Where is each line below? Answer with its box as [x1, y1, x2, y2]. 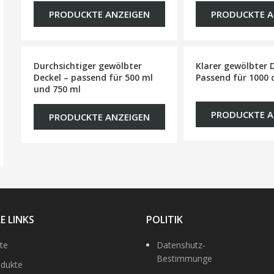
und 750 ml [34, 83, 81, 95]
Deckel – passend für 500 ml [34, 72, 154, 83]
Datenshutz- [157, 239, 206, 251]
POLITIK [146, 213, 183, 226]
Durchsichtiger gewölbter [34, 60, 143, 72]
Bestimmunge [157, 253, 212, 264]
